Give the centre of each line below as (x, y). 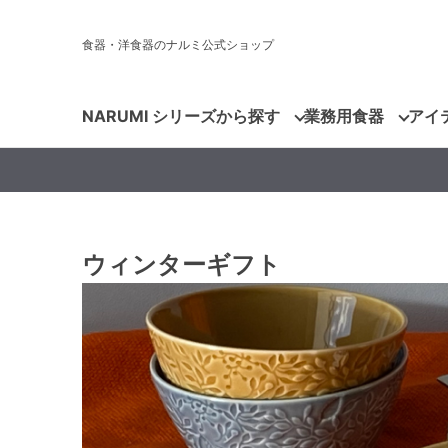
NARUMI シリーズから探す (181, 115)
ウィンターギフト (181, 264)
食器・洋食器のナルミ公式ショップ (178, 44)
